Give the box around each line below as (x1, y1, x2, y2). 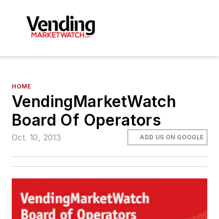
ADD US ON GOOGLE (140, 133, 204, 141)
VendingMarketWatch (12, 91, 176, 111)
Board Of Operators (12, 110, 161, 130)
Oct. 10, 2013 (12, 132, 62, 142)
